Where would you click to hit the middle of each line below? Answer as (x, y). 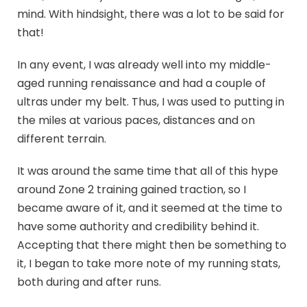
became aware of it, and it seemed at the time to (150, 208)
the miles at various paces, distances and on (136, 120)
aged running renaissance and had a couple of (142, 83)
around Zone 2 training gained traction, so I (132, 189)
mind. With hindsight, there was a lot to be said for (151, 14)
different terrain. (62, 138)
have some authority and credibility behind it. (138, 226)
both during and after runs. (89, 282)
